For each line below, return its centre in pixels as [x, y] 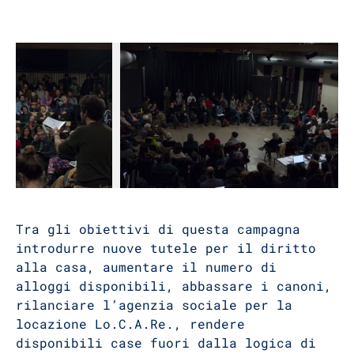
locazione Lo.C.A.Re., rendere [130, 323]
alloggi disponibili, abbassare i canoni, [174, 285]
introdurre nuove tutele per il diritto [166, 247]
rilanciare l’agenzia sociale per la [154, 304]
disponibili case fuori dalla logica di [166, 342]
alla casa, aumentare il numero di [146, 266]
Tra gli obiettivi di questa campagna [158, 228]
